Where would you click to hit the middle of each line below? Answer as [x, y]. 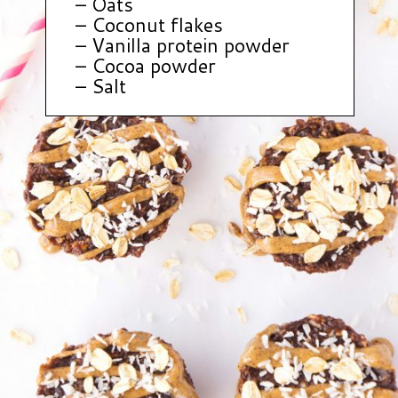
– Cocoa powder [145, 66]
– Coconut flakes [149, 25]
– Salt [100, 86]
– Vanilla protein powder [182, 45]
